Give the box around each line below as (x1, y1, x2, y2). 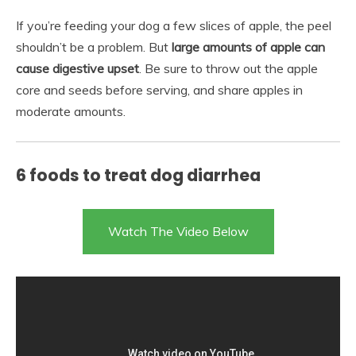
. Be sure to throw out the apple (139, 60, 318, 76)
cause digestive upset (16, 60, 139, 76)
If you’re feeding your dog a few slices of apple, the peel (16, 17, 331, 33)
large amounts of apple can (172, 38, 325, 55)
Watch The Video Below (107, 222, 249, 239)
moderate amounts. (16, 103, 126, 119)
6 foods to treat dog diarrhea (16, 163, 261, 187)
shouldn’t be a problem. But (16, 38, 172, 55)
